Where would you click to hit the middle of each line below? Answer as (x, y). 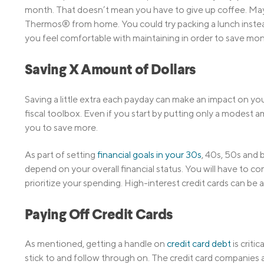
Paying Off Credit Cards (99, 216)
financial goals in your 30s (149, 154)
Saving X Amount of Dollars (110, 71)
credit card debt (199, 244)
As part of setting (61, 154)
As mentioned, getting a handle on (96, 244)
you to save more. (61, 127)
